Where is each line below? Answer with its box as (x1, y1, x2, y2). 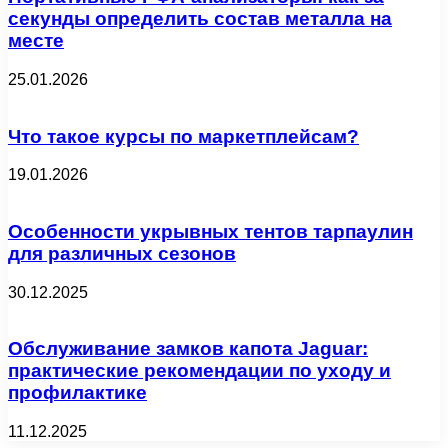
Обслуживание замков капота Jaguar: (8, 338, 368, 360)
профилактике (8, 382, 147, 404)
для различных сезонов (8, 243, 236, 265)
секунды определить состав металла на (8, 8, 392, 30)
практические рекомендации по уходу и (8, 360, 391, 382)
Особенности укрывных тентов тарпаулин (8, 221, 413, 243)
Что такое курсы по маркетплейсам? (8, 125, 359, 147)
